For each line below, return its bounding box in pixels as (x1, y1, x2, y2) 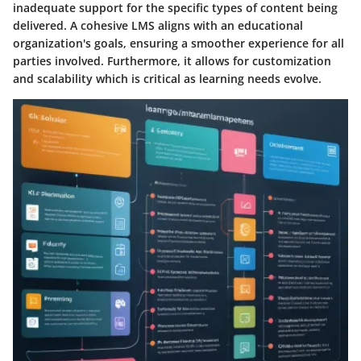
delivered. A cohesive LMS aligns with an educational (13, 18, 303, 34)
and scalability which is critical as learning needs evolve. (13, 71, 322, 87)
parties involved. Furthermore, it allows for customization (13, 53, 331, 69)
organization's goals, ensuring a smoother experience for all (13, 35, 344, 52)
